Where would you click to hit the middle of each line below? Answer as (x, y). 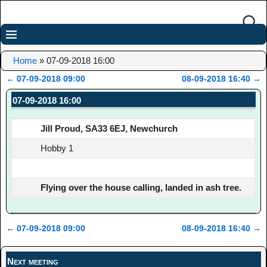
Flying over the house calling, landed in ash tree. (141, 187)
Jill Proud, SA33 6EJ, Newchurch (109, 128)
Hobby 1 (57, 148)
